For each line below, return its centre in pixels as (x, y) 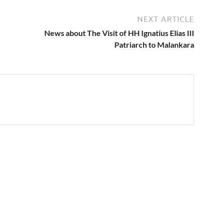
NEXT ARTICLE (166, 19)
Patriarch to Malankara (154, 45)
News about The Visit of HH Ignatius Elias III (119, 33)
